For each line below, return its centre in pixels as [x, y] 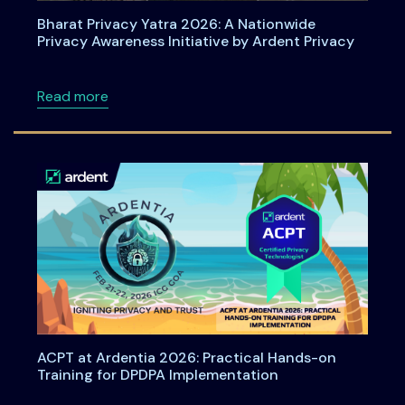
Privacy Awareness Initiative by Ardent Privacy [195, 41]
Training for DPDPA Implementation [157, 375]
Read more [72, 96]
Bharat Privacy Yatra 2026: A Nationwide [176, 24]
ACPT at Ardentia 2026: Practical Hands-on [186, 358]
